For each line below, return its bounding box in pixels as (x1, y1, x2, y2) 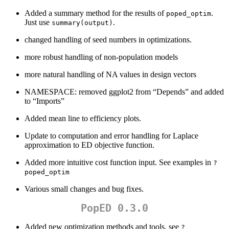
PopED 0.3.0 (81, 202, 148, 215)
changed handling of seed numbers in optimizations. (25, 35, 192, 44)
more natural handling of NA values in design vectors (25, 70, 196, 79)
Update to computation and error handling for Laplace (25, 131, 198, 141)
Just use (25, 18, 52, 27)
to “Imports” (25, 97, 64, 106)
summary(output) (52, 19, 113, 27)
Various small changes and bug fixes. (25, 185, 144, 194)
